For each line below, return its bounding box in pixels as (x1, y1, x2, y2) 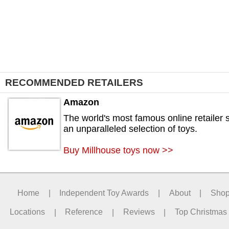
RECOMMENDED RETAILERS (5, 77, 143, 88)
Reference (65, 208, 103, 217)
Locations (10, 208, 45, 217)
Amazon (63, 97, 99, 108)
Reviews (123, 208, 155, 217)
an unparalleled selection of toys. (63, 124, 197, 134)
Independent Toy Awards (59, 188, 149, 197)
